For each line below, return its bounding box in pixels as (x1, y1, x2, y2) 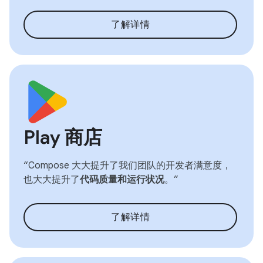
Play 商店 (23, 126, 102, 149)
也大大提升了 (23, 174, 80, 186)
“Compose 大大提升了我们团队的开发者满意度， (23, 160, 231, 171)
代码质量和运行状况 (80, 174, 164, 186)
